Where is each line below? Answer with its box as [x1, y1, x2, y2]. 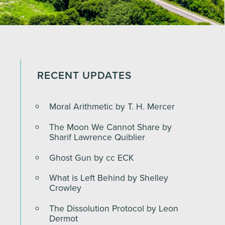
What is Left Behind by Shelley [49, 171, 168, 185]
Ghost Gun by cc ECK [49, 151, 134, 164]
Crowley [49, 181, 81, 195]
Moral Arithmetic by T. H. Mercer [49, 99, 175, 113]
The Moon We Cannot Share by [49, 120, 172, 134]
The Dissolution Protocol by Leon [49, 202, 178, 215]
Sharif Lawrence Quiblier [49, 130, 145, 144]
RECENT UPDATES [37, 68, 132, 83]
